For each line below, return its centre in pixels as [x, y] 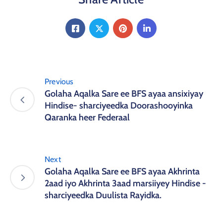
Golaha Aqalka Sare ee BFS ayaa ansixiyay [124, 94]
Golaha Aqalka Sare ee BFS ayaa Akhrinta [122, 172]
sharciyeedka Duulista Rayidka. [103, 195]
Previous [59, 82]
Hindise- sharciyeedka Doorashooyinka [119, 106]
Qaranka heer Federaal [87, 118]
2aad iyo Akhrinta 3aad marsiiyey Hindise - [125, 184]
